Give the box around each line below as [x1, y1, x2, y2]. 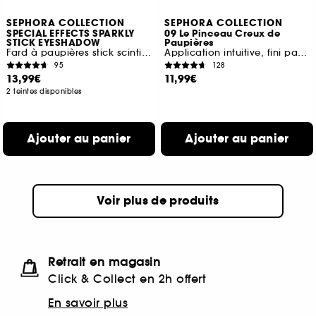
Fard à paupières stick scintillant [141, 47, 151, 59]
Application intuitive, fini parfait [298, 47, 308, 59]
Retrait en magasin [48, 255, 160, 269]
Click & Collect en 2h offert [48, 272, 206, 286]
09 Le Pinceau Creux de [164, 28, 281, 41]
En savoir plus [48, 296, 128, 310]
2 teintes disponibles [6, 87, 82, 97]
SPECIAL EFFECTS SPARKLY [6, 28, 135, 41]
